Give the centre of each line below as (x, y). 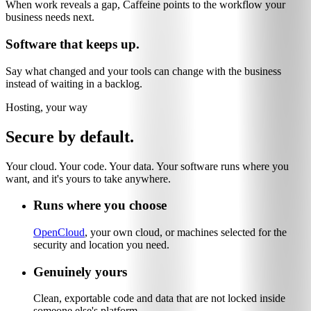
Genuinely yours (80, 271)
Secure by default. (70, 136)
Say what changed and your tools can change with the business (143, 71)
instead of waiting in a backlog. (74, 83)
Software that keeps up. (73, 44)
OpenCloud (59, 232)
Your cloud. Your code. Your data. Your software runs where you (147, 166)
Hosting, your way (47, 107)
